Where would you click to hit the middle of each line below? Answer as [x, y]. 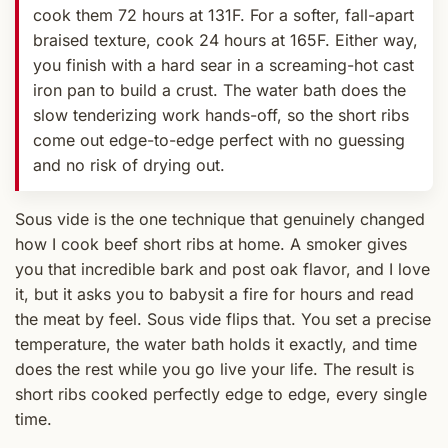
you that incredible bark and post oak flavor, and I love [222, 269]
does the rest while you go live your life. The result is [214, 369]
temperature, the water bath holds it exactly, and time [216, 344]
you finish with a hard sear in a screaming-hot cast [223, 65]
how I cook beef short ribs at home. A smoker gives [211, 244]
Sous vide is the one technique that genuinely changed [220, 219]
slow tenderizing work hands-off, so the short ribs [221, 115]
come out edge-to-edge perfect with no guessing [219, 140]
